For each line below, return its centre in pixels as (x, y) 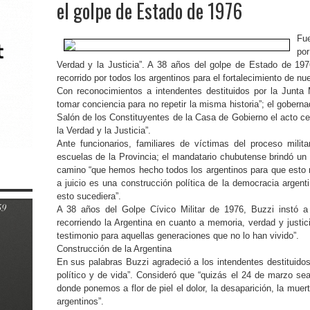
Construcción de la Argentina (114, 249)
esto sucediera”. (89, 196)
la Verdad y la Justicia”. (103, 130)
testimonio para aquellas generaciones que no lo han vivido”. (177, 236)
